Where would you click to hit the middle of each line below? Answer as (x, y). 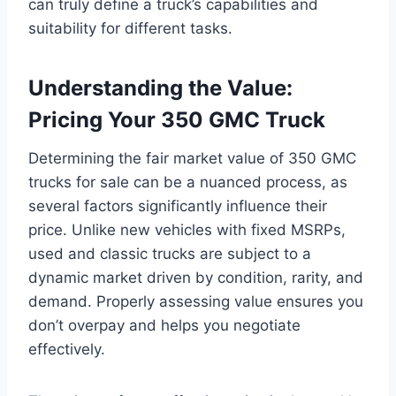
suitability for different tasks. (130, 28)
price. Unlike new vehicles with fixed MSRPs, (187, 229)
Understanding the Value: (160, 88)
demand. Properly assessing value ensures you (196, 301)
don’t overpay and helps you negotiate (164, 325)
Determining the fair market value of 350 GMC (192, 158)
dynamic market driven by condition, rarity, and (196, 277)
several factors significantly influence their (178, 206)
